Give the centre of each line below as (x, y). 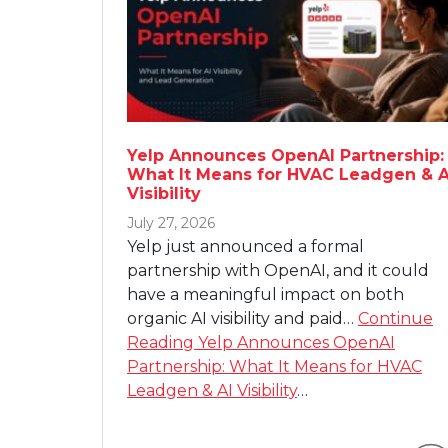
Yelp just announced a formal (245, 246)
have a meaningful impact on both (265, 294)
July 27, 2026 (171, 222)
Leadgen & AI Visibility (212, 390)
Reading (160, 342)
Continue (395, 318)
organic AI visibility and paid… (242, 318)
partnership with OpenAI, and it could (278, 270)
